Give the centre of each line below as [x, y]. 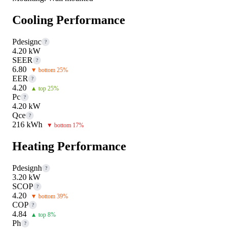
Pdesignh [27, 168]
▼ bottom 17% [65, 125]
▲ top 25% [45, 88]
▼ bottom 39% [49, 196]
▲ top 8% [43, 214]
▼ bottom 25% [49, 70]
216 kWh [27, 124]
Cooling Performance [69, 20]
